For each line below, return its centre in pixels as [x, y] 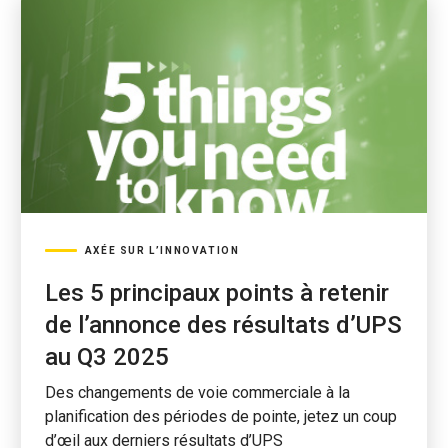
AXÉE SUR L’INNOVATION [162, 250]
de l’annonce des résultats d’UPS [223, 325]
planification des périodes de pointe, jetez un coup [220, 416]
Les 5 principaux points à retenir [216, 293]
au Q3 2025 [106, 357]
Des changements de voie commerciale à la [197, 392]
